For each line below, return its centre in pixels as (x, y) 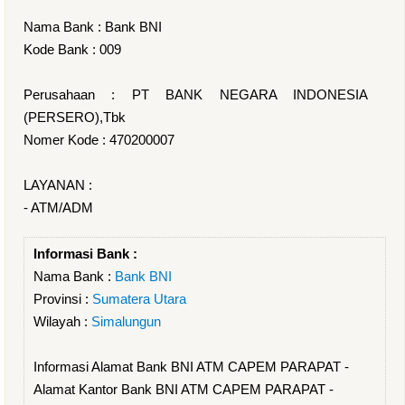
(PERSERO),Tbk (75, 117)
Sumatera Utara (139, 299)
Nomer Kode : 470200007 (99, 140)
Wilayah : (62, 321)
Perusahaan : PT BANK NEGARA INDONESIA (196, 94)
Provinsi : (63, 299)
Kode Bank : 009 (72, 49)
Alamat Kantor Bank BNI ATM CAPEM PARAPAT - (184, 389)
